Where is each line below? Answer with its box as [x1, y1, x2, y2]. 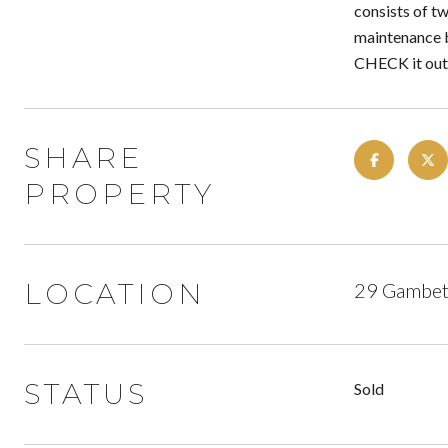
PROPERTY [24, 177, 215, 211]
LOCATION [24, 277, 206, 311]
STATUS [24, 377, 148, 411]
